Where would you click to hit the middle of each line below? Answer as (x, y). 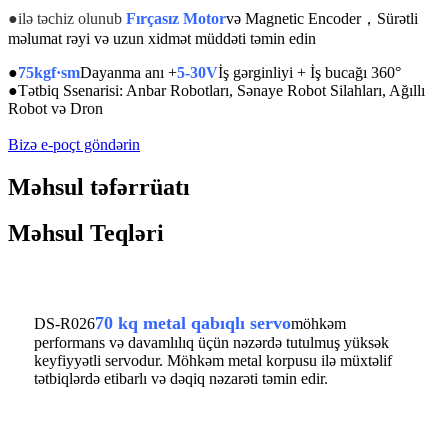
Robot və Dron (55, 108)
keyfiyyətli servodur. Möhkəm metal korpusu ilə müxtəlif (213, 361)
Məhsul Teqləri (86, 233)
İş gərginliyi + (262, 72)
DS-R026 (64, 324)
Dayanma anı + (128, 72)
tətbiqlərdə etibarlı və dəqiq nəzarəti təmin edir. (181, 379)
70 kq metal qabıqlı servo (193, 323)
